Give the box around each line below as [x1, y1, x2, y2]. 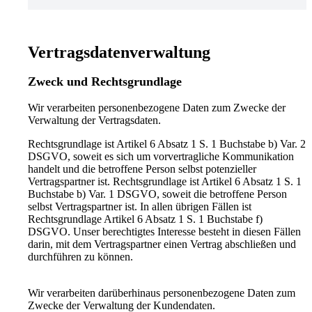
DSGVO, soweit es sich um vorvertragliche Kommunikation [28, 150, 294, 162]
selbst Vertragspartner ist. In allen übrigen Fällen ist [28, 200, 251, 212]
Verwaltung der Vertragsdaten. [28, 114, 161, 126]
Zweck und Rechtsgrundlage [28, 74, 182, 88]
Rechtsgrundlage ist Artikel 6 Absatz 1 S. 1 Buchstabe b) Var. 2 [28, 137, 306, 150]
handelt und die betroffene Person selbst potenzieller [28, 162, 256, 175]
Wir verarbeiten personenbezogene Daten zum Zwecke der [28, 101, 286, 114]
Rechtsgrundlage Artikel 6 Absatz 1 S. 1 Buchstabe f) [28, 212, 263, 225]
